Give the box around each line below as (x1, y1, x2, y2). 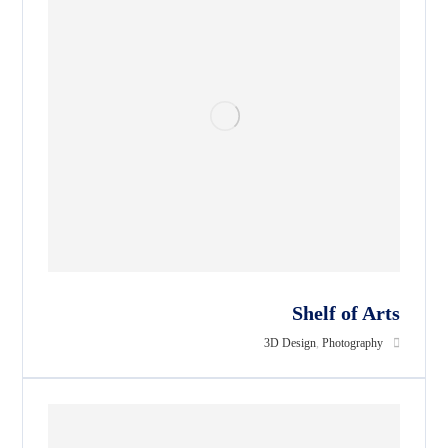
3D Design (263, 335, 316, 350)
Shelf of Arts (291, 301, 400, 324)
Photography (321, 335, 383, 350)
